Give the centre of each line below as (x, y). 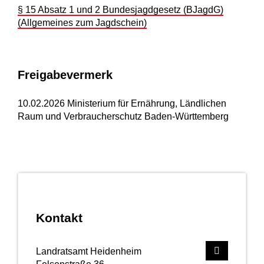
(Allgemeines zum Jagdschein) (82, 23)
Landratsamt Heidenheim (89, 252)
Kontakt (59, 218)
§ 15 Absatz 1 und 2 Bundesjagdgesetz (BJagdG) (121, 10)
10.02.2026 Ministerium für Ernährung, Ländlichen (122, 104)
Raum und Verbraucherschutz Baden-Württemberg (123, 117)
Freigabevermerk (65, 75)
